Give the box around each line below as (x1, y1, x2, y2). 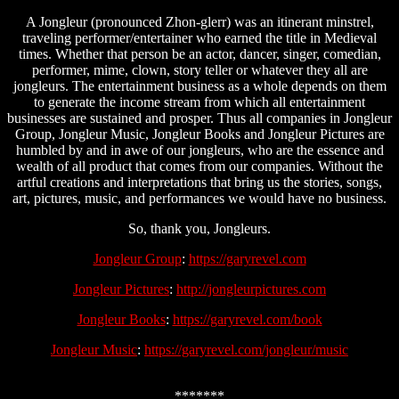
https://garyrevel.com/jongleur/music (144, 342, 348, 358)
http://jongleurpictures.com (176, 281, 326, 297)
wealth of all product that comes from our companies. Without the (16, 159, 383, 175)
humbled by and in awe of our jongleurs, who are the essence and (15, 142, 384, 159)
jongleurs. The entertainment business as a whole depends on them (12, 78, 387, 94)
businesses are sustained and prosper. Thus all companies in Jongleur (7, 110, 392, 126)
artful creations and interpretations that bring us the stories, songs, (17, 175, 382, 191)
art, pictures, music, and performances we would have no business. (12, 191, 387, 207)
